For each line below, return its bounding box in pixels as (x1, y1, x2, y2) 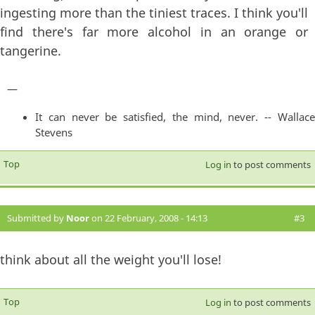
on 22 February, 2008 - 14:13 (89, 211, 207, 224)
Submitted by (7, 211, 66, 224)
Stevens (35, 124, 72, 139)
